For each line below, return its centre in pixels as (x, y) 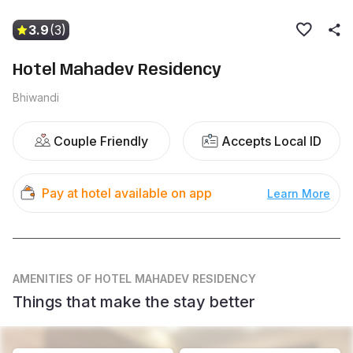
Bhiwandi (36, 97)
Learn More (299, 193)
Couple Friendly (101, 141)
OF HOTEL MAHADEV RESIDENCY (166, 279)
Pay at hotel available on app (127, 193)
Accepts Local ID (271, 141)
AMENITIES (43, 279)
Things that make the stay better (134, 302)
